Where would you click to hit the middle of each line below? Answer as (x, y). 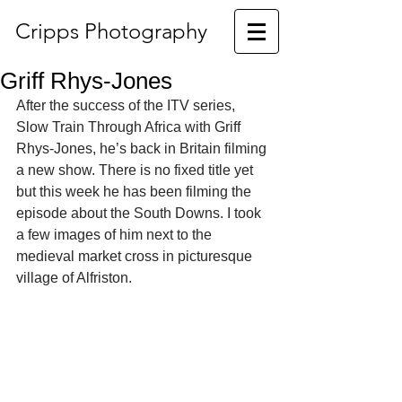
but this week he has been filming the (135, 192)
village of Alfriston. (76, 278)
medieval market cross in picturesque (136, 256)
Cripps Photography (111, 31)
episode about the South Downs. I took (140, 213)
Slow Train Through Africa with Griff (130, 127)
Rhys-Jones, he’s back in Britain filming (143, 149)
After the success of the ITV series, (127, 105)
